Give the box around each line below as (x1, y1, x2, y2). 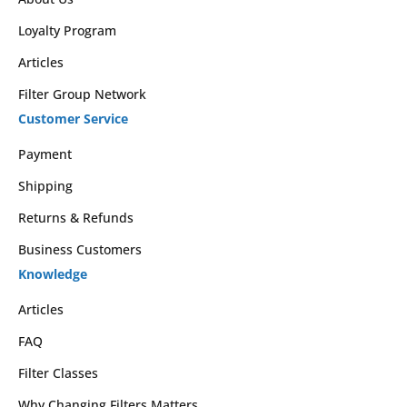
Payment (18, 145, 72, 163)
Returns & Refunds (18, 209, 134, 226)
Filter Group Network (18, 85, 146, 103)
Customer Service (18, 110, 128, 127)
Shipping (18, 177, 73, 194)
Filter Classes (18, 364, 98, 382)
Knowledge (18, 265, 87, 283)
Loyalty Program (18, 22, 116, 39)
